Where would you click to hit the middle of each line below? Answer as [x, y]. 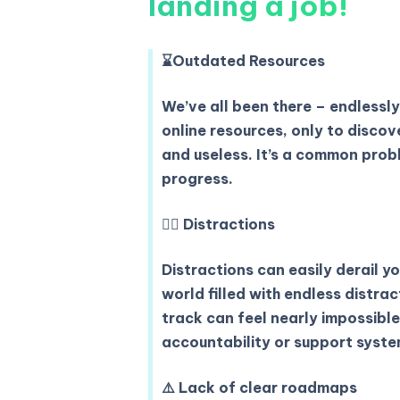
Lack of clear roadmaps [266, 387]
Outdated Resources [249, 60]
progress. [197, 178]
